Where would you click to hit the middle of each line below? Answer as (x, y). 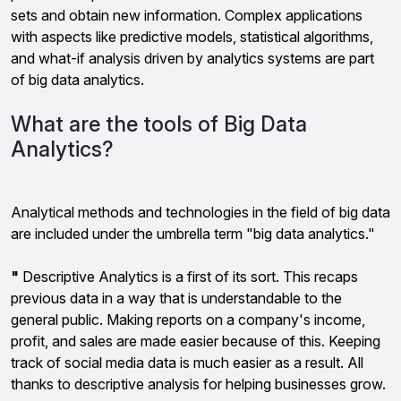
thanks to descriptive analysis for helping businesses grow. (198, 384)
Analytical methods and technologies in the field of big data (200, 212)
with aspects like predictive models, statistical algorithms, (192, 37)
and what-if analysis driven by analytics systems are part (192, 58)
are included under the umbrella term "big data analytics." (193, 234)
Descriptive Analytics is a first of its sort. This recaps (188, 277)
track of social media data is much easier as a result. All (187, 363)
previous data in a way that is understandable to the (176, 298)
